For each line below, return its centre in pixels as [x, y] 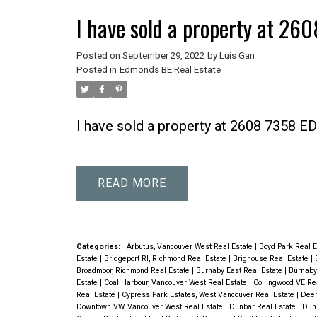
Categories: [98, 247]
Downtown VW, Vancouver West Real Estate [150, 307]
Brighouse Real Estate [271, 259]
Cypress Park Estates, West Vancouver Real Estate [209, 295]
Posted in [96, 69]
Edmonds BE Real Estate [170, 69]
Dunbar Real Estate [263, 307]
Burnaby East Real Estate [240, 271]
